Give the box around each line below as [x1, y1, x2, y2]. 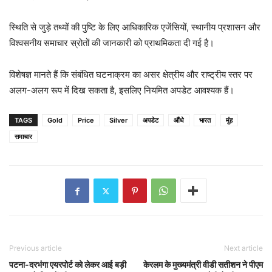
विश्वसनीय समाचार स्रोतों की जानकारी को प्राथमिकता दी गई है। [9, 37, 214, 49]
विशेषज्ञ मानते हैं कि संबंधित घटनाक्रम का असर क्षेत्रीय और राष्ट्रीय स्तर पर [9, 69, 253, 80]
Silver [109, 116, 127, 124]
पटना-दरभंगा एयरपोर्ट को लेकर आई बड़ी [9, 259, 126, 270]
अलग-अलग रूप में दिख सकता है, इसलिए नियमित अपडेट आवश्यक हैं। [9, 84, 234, 96]
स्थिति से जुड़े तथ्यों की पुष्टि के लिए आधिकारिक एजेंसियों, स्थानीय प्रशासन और [9, 21, 260, 33]
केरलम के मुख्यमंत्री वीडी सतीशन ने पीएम [143, 259, 263, 270]
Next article [224, 243, 263, 253]
